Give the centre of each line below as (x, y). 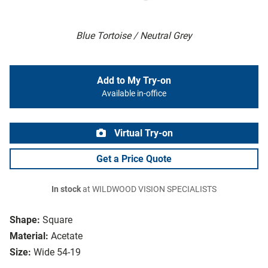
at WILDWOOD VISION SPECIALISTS (149, 190)
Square (57, 220)
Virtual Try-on (142, 133)
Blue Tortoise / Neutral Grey (134, 36)
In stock (66, 190)
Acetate (67, 236)
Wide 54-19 (57, 252)
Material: (29, 236)
